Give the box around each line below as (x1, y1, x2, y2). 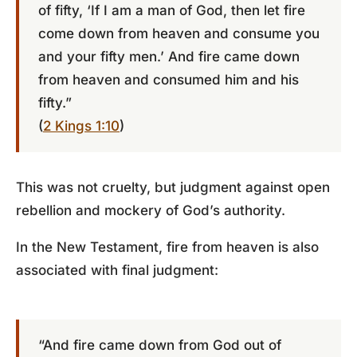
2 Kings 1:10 (43, 118, 120, 134)
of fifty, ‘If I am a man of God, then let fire (38, 2, 305, 18)
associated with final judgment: (16, 262, 218, 278)
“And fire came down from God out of (38, 337, 281, 353)
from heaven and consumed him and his (38, 72, 299, 88)
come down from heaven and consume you (38, 25, 320, 41)
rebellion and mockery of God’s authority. (16, 202, 285, 218)
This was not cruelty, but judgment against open (16, 179, 330, 195)
